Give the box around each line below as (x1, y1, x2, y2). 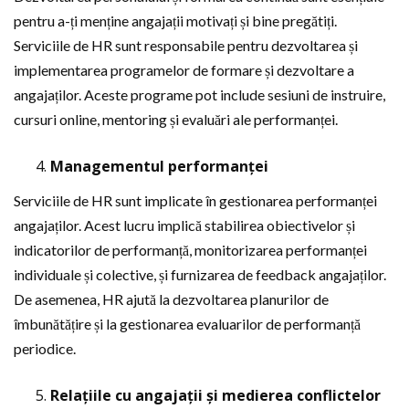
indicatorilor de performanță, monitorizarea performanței (14, 241, 367, 258)
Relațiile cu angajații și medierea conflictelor (50, 385, 381, 405)
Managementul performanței (50, 156, 268, 176)
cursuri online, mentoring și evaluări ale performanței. (14, 110, 338, 128)
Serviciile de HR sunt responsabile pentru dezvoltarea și (14, 37, 358, 54)
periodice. (14, 340, 76, 357)
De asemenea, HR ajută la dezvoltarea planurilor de (14, 290, 329, 308)
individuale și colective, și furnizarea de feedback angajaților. (14, 266, 386, 283)
